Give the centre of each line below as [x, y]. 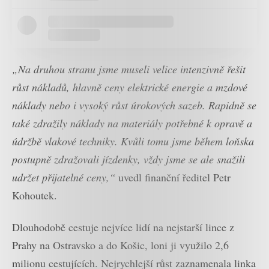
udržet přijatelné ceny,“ [64, 177]
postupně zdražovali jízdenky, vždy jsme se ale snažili [128, 159]
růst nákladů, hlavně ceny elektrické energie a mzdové [130, 87]
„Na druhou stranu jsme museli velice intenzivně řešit [129, 69]
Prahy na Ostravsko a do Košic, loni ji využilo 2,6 [120, 245]
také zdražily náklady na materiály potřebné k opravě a [132, 123]
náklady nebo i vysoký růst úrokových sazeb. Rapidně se [134, 105]
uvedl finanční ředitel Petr [173, 177]
